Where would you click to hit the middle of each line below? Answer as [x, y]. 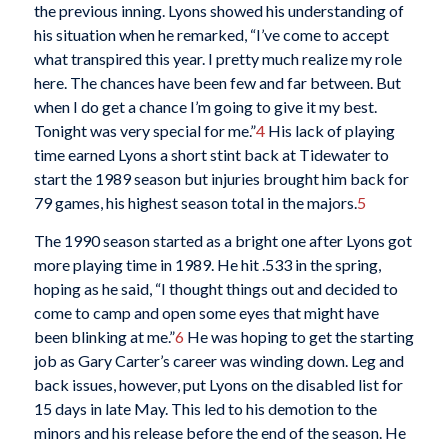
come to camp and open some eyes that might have [206, 312]
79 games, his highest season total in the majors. [195, 203]
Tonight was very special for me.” [144, 131]
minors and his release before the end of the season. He [219, 432]
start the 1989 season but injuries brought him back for [221, 179]
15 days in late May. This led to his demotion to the [205, 408]
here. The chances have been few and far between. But [217, 83]
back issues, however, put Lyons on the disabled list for [218, 384]
